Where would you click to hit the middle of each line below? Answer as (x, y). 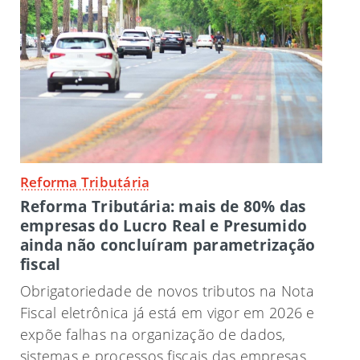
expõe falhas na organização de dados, (153, 335)
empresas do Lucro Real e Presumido (164, 226)
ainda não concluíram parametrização (168, 245)
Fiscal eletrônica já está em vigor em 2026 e (167, 313)
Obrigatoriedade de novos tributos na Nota (167, 291)
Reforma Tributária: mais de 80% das (163, 207)
